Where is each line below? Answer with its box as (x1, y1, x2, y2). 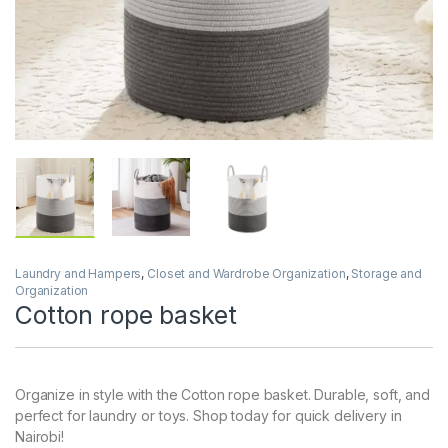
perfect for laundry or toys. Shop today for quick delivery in (15, 407, 402, 425)
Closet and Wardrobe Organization (147, 266, 346, 282)
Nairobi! (15, 428, 64, 446)
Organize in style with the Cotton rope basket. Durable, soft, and (15, 386, 430, 404)
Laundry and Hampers (15, 266, 142, 282)
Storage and (351, 266, 422, 282)
